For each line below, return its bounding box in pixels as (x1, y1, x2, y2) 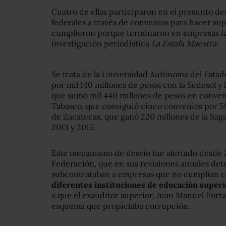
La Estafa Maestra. (151, 38, 218, 48)
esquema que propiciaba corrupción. (51, 201, 190, 211)
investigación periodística (51, 38, 151, 48)
